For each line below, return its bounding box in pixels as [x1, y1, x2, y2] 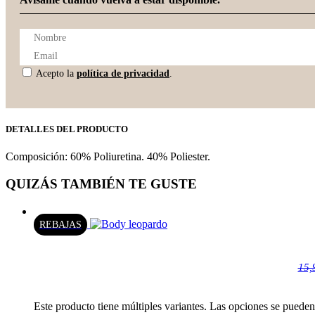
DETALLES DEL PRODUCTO [6, 124, 128, 135]
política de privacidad [77, 68, 169, 79]
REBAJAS [39, 219, 82, 230]
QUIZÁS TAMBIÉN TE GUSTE [6, 176, 197, 192]
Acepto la [34, 68, 77, 79]
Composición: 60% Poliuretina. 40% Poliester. [6, 150, 210, 163]
